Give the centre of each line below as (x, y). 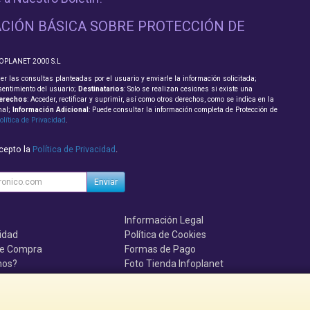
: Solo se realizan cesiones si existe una (188, 89)
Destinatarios (101, 89)
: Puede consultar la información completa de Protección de (183, 110)
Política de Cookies (166, 235)
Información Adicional (50, 110)
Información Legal (164, 220)
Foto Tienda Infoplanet (174, 264)
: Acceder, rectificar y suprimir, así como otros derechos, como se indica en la (150, 100)
